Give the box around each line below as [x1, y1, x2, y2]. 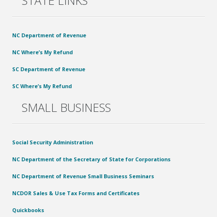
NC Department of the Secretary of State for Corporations [12, 155, 171, 163]
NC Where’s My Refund [12, 48, 73, 56]
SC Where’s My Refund [12, 82, 72, 90]
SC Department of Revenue [12, 65, 86, 73]
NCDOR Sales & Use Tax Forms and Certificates [12, 189, 140, 197]
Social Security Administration [12, 138, 93, 146]
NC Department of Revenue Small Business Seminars [12, 172, 155, 180]
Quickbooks [12, 206, 45, 214]
